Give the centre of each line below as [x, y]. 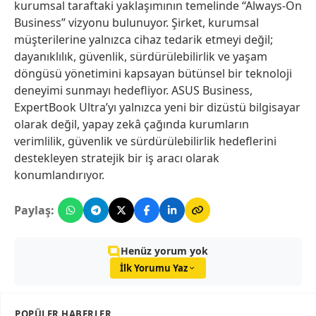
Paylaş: [34, 211]
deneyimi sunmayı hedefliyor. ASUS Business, [133, 91]
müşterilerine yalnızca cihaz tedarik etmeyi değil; [144, 40]
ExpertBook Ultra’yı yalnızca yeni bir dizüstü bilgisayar [157, 108]
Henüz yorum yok [164, 251]
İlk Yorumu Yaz [154, 268]
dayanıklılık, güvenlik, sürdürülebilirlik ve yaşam [141, 57]
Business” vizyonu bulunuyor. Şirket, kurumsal [136, 23]
